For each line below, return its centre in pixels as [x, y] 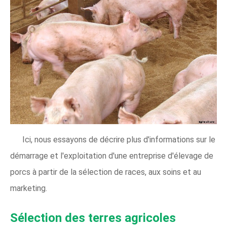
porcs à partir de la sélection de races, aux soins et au [106, 172]
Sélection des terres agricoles [93, 218]
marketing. [29, 188]
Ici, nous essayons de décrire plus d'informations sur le [119, 140]
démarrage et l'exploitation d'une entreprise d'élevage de [112, 156]
